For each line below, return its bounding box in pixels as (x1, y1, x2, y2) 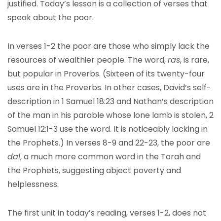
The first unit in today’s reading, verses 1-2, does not (7, 207, 206, 219)
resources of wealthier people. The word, (7, 54, 168, 66)
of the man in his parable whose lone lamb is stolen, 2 (7, 110, 214, 121)
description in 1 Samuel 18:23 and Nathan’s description (7, 96, 214, 107)
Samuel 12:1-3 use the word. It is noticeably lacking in (7, 123, 208, 135)
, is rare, (180, 54, 209, 66)
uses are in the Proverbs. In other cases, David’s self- (7, 82, 211, 93)
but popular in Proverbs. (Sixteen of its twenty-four (7, 68, 205, 79)
